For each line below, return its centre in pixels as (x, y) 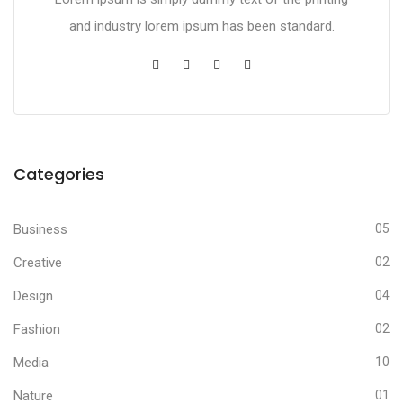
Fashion (37, 329)
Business (40, 229)
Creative (38, 262)
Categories (59, 174)
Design (33, 296)
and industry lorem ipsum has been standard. (201, 26)
